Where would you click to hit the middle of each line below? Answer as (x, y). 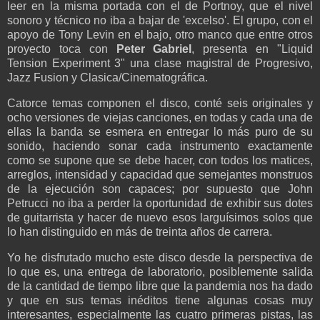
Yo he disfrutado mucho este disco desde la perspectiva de (160, 257)
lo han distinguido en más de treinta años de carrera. (140, 231)
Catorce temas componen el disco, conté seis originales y (160, 103)
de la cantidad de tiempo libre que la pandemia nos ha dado (160, 286)
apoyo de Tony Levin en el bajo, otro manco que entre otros (160, 34)
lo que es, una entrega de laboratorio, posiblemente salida (160, 271)
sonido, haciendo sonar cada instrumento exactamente (160, 146)
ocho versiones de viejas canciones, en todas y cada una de (160, 117)
